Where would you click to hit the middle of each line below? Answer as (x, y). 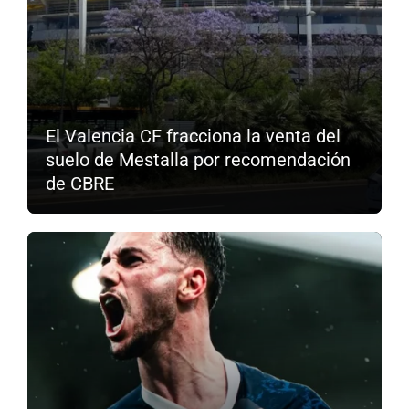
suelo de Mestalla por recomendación (198, 160)
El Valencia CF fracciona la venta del (193, 136)
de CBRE (80, 184)
